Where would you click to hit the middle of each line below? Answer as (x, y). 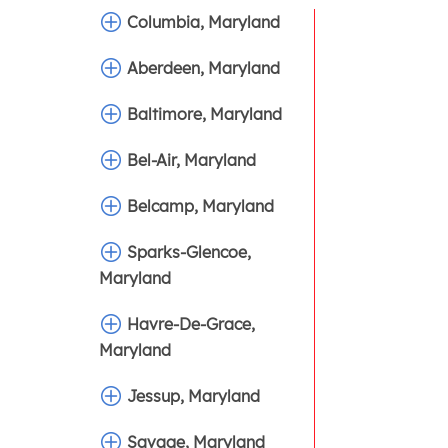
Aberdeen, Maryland (204, 68)
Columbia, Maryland (204, 22)
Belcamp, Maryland (201, 206)
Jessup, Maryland (194, 396)
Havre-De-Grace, (191, 324)
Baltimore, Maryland (205, 114)
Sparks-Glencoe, (189, 252)
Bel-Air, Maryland (192, 160)
